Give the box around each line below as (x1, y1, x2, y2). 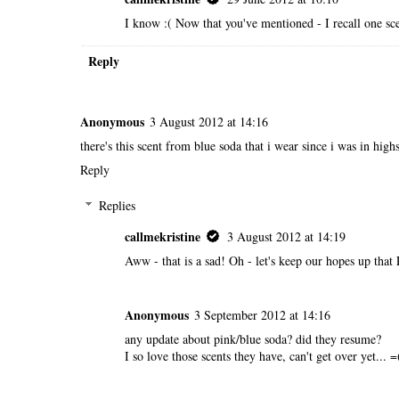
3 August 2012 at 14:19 (227, 228, 346, 246)
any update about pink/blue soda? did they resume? (125, 330, 381, 347)
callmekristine (125, 227, 200, 247)
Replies (99, 197, 136, 215)
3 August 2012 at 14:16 (150, 113, 268, 131)
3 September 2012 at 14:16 (194, 305, 330, 323)
